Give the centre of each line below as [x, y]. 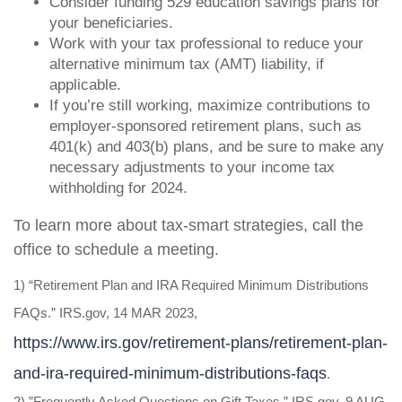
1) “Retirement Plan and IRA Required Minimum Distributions [191, 285]
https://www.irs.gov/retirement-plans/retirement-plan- [201, 343]
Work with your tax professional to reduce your [206, 44]
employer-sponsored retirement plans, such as [205, 127]
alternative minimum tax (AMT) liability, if [187, 65]
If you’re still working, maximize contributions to [210, 106]
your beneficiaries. [111, 23]
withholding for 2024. [118, 188]
